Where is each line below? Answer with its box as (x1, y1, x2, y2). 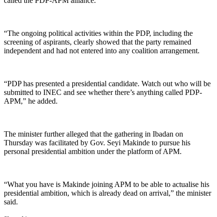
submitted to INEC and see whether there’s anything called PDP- (4, 88, 202, 96)
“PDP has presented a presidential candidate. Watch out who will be (4, 79, 211, 88)
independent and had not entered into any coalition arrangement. (4, 46, 200, 55)
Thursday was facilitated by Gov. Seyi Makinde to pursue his (4, 138, 190, 147)
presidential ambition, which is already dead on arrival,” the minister (4, 188, 211, 197)
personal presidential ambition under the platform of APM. (4, 147, 182, 155)
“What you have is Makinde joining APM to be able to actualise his (4, 180, 209, 188)
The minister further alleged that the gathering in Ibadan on (4, 129, 183, 138)
